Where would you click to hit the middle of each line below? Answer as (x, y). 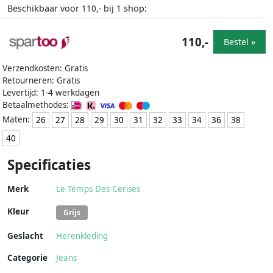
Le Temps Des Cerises (98, 189)
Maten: (17, 119)
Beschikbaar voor (44, 9)
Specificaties (49, 165)
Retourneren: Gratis (41, 81)
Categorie (27, 258)
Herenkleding (82, 236)
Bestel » (239, 41)
